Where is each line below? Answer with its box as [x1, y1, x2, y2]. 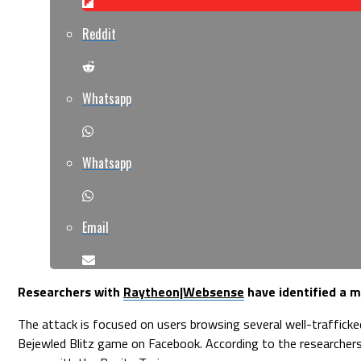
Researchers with [18, 281, 123, 301]
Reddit [82, 23, 116, 44]
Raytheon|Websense [123, 281, 244, 301]
